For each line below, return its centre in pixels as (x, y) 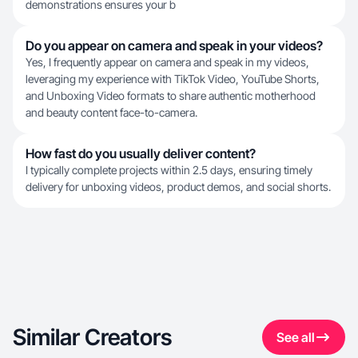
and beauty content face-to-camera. (111, 112)
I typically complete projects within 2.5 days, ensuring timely (169, 170)
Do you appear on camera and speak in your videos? (174, 46)
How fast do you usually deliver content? (141, 153)
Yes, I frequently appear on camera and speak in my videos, (167, 62)
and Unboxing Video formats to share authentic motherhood (171, 95)
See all (296, 337)
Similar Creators (92, 337)
